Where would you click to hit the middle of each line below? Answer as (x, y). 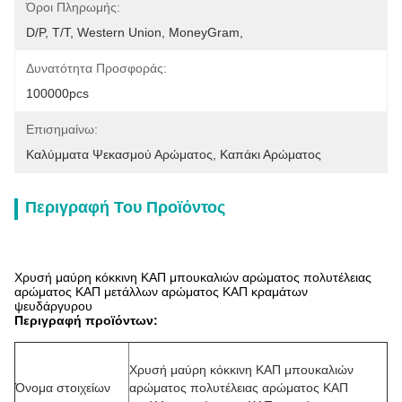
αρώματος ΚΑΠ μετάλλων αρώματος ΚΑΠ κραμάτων (161, 292)
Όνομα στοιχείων (63, 388)
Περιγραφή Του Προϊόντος (125, 207)
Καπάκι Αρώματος (271, 154)
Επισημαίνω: (62, 129)
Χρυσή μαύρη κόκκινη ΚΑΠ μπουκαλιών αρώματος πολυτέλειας (193, 277)
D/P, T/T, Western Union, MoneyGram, (135, 32)
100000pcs (57, 93)
